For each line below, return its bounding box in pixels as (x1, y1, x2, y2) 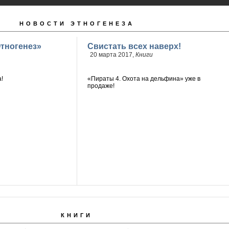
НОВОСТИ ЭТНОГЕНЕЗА (19, 20, 134, 27)
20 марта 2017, (89, 51, 135, 58)
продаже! (87, 82, 114, 89)
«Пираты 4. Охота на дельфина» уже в (87, 75, 200, 82)
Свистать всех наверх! (87, 42, 181, 51)
